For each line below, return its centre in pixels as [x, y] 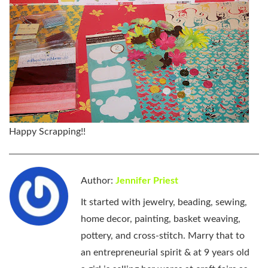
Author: [98, 180]
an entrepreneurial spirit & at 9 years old [165, 252]
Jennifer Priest [147, 180]
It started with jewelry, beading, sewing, [164, 202]
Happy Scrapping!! [47, 132]
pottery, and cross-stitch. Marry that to [163, 235]
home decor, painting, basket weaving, [161, 219]
